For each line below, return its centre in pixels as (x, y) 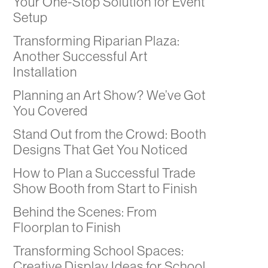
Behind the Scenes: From (85, 212)
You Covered (50, 111)
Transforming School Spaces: (98, 251)
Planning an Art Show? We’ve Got (109, 95)
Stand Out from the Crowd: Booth (109, 134)
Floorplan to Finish (67, 228)
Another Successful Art (80, 57)
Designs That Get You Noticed (100, 150)
